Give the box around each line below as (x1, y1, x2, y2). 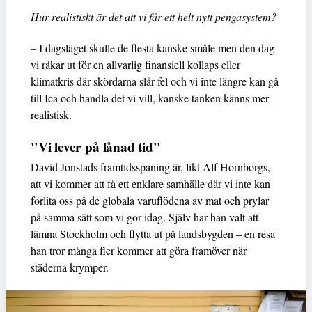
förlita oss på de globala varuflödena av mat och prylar (31, 192, 269, 208)
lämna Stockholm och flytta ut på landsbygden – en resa (31, 226, 275, 241)
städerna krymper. (31, 259, 109, 274)
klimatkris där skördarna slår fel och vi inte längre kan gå (31, 73, 279, 88)
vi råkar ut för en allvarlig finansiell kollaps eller (31, 56, 240, 72)
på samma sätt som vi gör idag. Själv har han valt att (31, 209, 258, 224)
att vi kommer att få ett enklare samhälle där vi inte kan (31, 175, 270, 191)
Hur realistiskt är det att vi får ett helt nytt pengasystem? (31, 8, 276, 24)
